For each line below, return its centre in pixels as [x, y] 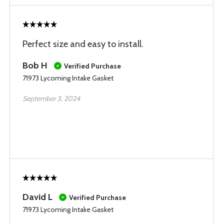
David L [37, 197]
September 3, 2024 [51, 98]
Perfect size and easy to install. [83, 44]
